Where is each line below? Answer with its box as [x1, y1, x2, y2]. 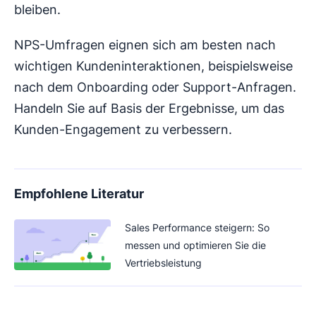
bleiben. [14, 1, 61, 17]
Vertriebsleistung [125, 256, 202, 269]
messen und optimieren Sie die [125, 238, 266, 251]
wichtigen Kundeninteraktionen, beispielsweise [14, 58, 293, 73]
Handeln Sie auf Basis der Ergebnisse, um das [14, 100, 284, 116]
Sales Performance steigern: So [125, 221, 269, 233]
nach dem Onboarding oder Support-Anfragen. [14, 79, 296, 95]
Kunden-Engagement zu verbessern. [14, 121, 232, 137]
